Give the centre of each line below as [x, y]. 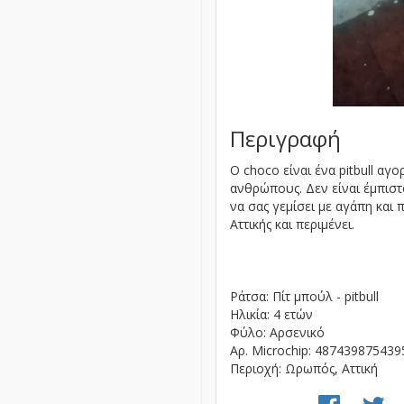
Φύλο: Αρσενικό [277, 332]
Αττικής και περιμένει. [292, 224]
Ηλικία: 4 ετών [271, 314]
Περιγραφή [285, 138]
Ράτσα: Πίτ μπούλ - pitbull [304, 296]
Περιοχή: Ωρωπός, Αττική [304, 368]
